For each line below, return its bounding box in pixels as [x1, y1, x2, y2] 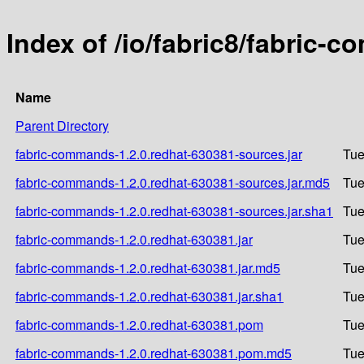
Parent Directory [15, 115, 109, 135]
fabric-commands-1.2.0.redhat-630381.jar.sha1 [15, 286, 284, 305]
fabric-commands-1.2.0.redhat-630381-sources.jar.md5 [15, 172, 330, 192]
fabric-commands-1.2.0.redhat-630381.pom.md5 [15, 343, 292, 362]
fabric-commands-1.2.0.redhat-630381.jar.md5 [15, 258, 280, 277]
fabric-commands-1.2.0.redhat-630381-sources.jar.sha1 [15, 201, 333, 220]
